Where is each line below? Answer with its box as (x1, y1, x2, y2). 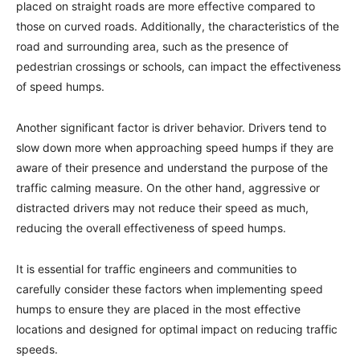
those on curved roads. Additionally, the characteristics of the (16, 19, 339, 34)
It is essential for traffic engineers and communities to (16, 262, 297, 276)
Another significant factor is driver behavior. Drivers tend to (16, 121, 326, 135)
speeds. (16, 342, 58, 357)
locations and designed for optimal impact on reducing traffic (16, 322, 337, 337)
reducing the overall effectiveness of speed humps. (16, 221, 286, 235)
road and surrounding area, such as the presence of (16, 39, 288, 54)
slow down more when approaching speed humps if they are (16, 141, 333, 155)
